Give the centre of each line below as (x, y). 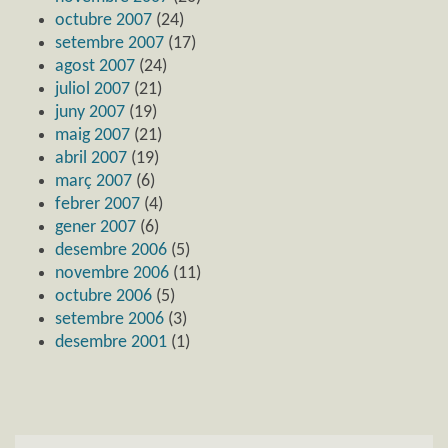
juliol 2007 (92, 89)
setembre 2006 (109, 319)
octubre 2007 (103, 20)
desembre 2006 (111, 250)
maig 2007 (92, 135)
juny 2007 (90, 112)
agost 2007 (95, 66)
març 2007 (93, 181)
